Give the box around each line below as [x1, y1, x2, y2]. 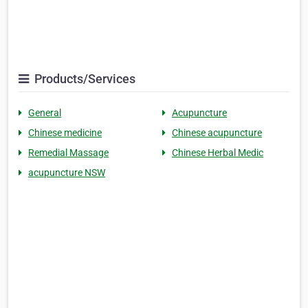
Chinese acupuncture [172, 127, 262, 139]
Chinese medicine [28, 127, 102, 139]
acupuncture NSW [28, 167, 105, 179]
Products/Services [32, 71, 135, 87]
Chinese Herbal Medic [172, 147, 263, 159]
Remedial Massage [28, 147, 109, 159]
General [28, 107, 61, 119]
